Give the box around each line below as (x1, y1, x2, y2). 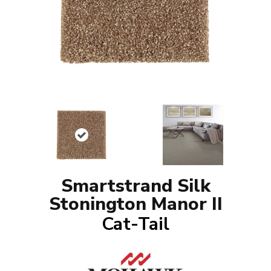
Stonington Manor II (48, 192, 223, 217)
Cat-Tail (102, 212, 169, 237)
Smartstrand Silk (60, 174, 211, 199)
